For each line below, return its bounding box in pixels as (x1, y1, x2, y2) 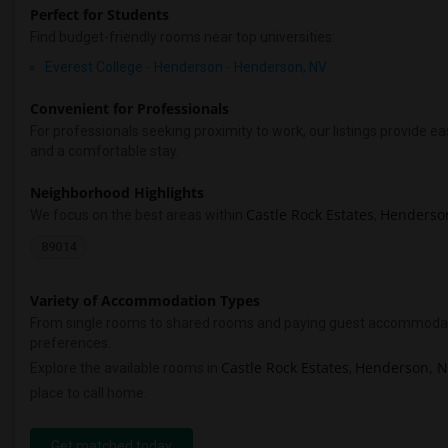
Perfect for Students (30, 4, 169, 24)
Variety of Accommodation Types (30, 290, 260, 310)
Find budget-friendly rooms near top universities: (30, 28, 335, 45)
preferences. (30, 334, 111, 351)
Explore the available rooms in (30, 359, 221, 376)
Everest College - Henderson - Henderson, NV (45, 58, 327, 75)
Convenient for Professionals (30, 98, 229, 118)
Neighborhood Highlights (30, 182, 204, 202)
